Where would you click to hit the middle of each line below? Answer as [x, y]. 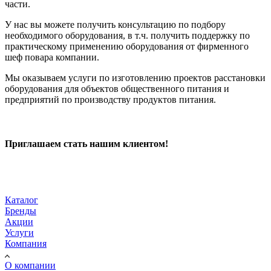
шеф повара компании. [52, 57]
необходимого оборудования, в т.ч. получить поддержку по [127, 35]
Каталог [21, 200]
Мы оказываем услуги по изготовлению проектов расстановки [135, 77]
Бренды [21, 211]
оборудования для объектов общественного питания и [117, 88]
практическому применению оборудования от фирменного [127, 46]
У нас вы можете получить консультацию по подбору [115, 24]
